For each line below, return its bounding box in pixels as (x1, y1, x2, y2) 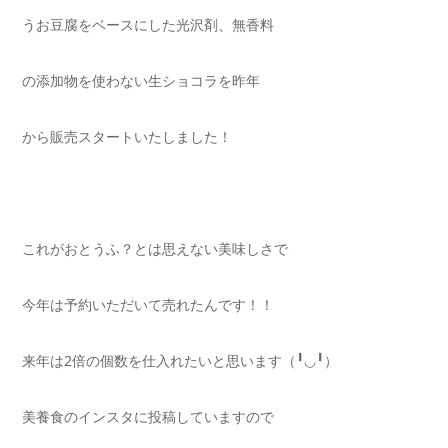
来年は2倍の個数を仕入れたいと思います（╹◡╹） (22, 351, 338, 371)
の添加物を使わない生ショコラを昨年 (22, 71, 260, 91)
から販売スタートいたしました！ (22, 127, 232, 147)
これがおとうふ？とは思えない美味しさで (22, 239, 288, 259)
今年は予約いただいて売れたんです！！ (22, 295, 274, 315)
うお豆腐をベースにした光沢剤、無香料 (22, 15, 274, 35)
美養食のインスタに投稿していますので (22, 407, 274, 427)
